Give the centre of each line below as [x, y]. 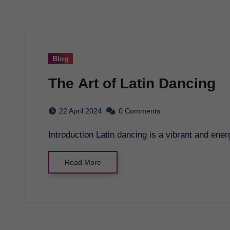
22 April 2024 [80, 111]
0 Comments [139, 111]
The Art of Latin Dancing [132, 83]
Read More [83, 162]
